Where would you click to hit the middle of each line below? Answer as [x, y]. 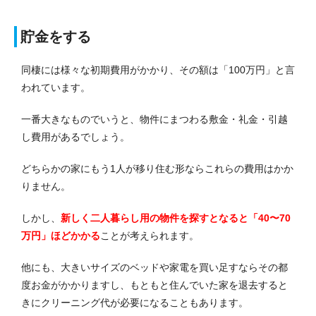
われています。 [56, 87]
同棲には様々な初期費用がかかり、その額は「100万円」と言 [158, 69]
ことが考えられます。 [150, 235]
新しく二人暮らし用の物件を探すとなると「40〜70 [176, 218]
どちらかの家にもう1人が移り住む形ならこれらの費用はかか [157, 168]
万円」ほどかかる [61, 235]
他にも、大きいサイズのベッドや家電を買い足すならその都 [154, 267]
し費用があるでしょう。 [75, 136]
